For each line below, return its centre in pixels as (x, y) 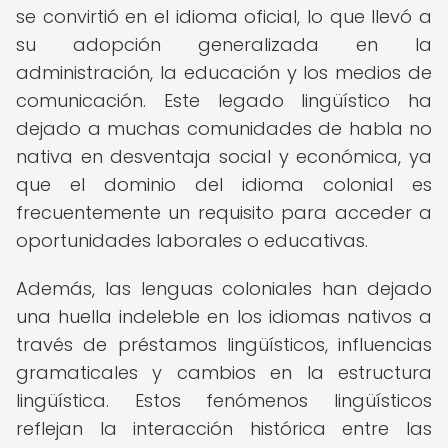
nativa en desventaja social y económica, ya (224, 156)
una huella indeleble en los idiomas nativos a (224, 316)
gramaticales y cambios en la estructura (224, 372)
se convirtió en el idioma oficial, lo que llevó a (224, 16)
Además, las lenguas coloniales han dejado (224, 288)
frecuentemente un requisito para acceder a (224, 212)
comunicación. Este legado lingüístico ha (224, 100)
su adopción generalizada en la (224, 44)
